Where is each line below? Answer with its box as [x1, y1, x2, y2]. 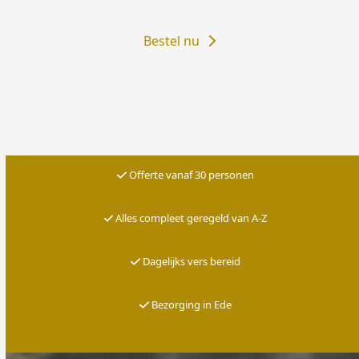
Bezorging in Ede [148, 296, 232, 312]
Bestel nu [143, 31, 200, 50]
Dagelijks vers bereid [139, 253, 240, 268]
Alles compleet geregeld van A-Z [115, 210, 268, 225]
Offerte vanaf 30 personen [126, 167, 254, 182]
